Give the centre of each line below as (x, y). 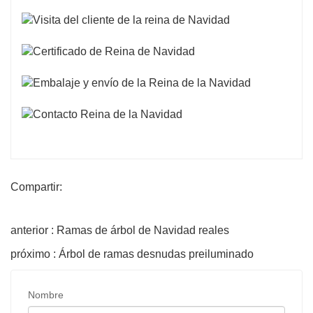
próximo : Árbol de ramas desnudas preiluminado (132, 254)
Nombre (46, 294)
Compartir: (36, 187)
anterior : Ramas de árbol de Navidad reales (120, 230)
